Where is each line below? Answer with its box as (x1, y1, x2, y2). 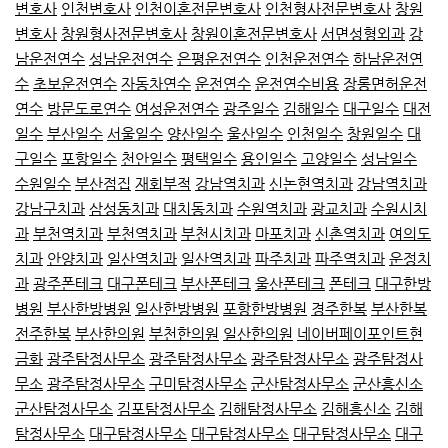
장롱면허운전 (343, 75, 427, 93)
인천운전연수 (265, 50, 349, 68)
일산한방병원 (135, 300, 219, 318)
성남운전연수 (89, 50, 173, 68)
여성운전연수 (135, 100, 219, 118)
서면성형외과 (321, 25, 405, 43)
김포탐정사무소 (117, 400, 215, 418)
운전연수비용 (255, 75, 339, 93)
